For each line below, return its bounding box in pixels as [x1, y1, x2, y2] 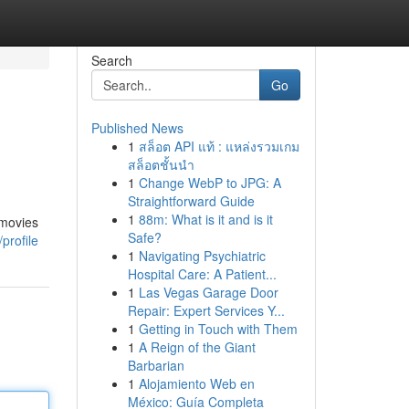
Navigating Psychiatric [138, 246, 266, 265]
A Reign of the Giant [138, 338, 256, 356]
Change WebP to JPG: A [138, 173, 281, 192]
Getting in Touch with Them [138, 320, 298, 338]
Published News [90, 119, 184, 137]
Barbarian [127, 356, 184, 374]
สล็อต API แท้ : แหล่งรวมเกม [138, 137, 299, 155]
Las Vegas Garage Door [138, 283, 278, 301]
